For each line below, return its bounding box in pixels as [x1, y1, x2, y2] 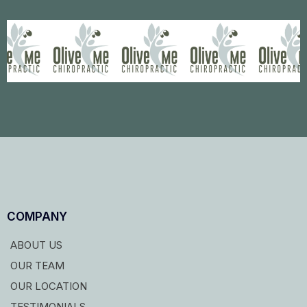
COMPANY [7, 210, 67, 224]
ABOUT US [10, 238, 62, 252]
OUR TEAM [10, 259, 64, 273]
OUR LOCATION [10, 280, 87, 293]
